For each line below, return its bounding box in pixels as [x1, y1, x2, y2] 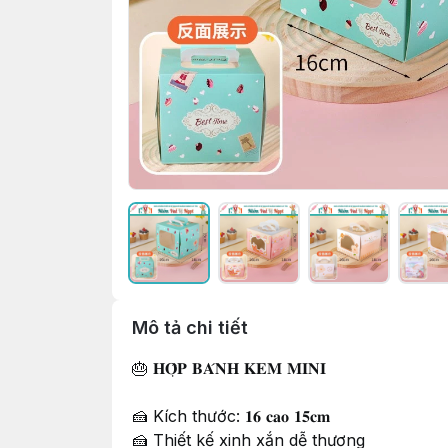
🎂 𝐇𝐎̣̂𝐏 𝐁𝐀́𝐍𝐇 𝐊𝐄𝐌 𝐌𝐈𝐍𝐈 [132, 358, 326, 378]
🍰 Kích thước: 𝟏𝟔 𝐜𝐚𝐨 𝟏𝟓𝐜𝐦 [132, 406, 330, 426]
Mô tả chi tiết [132, 317, 248, 338]
